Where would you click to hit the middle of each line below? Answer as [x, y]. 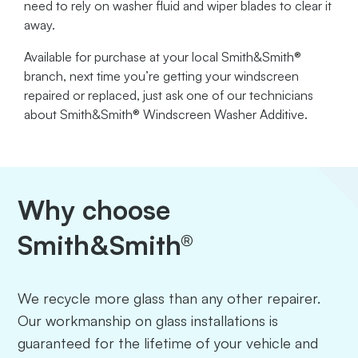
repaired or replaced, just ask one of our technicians [169, 95]
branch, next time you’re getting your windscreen [161, 76]
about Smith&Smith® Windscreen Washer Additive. [166, 114]
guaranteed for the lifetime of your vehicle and [168, 342]
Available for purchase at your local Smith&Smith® [163, 56]
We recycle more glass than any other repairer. [169, 298]
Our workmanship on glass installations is [148, 320]
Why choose [94, 209]
